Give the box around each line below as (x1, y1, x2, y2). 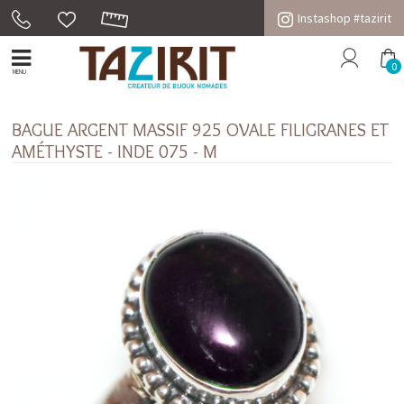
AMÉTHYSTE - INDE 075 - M (12, 140, 218, 162)
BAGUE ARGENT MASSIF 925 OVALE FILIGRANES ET (12, 118, 390, 141)
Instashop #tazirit (297, 10, 391, 26)
